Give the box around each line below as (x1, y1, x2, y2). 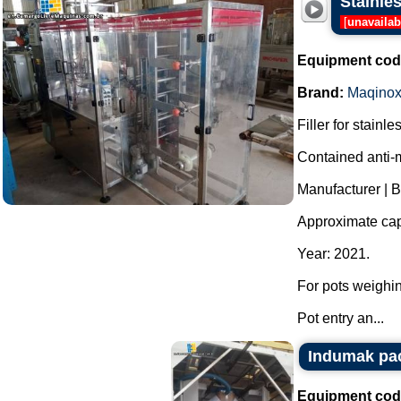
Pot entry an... (297, 311, 384, 326)
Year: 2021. (297, 246, 370, 261)
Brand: (297, 85, 344, 100)
